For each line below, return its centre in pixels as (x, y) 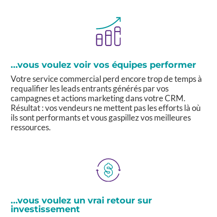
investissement (46, 209)
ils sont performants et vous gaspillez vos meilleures (101, 117)
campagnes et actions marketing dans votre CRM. (98, 98)
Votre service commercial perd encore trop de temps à (107, 78)
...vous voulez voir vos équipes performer (104, 65)
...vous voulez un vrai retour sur (82, 201)
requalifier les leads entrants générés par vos (90, 88)
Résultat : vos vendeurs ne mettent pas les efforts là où (106, 108)
